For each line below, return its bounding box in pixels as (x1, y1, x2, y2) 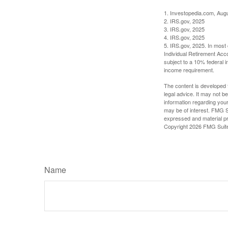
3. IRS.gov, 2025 (164, 24, 205, 33)
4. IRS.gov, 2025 (164, 33, 205, 41)
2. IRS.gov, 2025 (164, 16, 205, 25)
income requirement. (164, 65, 214, 74)
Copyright (164, 122, 189, 130)
